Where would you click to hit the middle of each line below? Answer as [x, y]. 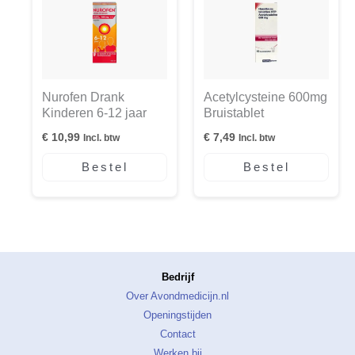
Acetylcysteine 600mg [265, 97]
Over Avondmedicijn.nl [177, 296]
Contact [177, 334]
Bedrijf [177, 277]
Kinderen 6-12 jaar [94, 113]
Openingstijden [177, 315]
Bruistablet [234, 113]
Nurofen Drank [83, 97]
